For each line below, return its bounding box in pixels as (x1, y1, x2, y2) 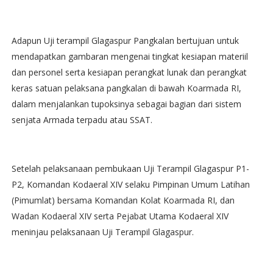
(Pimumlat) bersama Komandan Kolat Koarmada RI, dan (11, 194, 235, 207)
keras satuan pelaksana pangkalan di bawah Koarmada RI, (11, 82, 241, 94)
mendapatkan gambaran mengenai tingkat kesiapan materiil (11, 51, 248, 63)
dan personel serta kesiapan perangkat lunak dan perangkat (11, 66, 247, 79)
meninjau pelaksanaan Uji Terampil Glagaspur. (11, 226, 194, 238)
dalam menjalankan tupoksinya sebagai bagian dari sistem (11, 98, 241, 110)
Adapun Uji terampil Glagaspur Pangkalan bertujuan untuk (11, 35, 239, 47)
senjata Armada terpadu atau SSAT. (11, 114, 152, 126)
